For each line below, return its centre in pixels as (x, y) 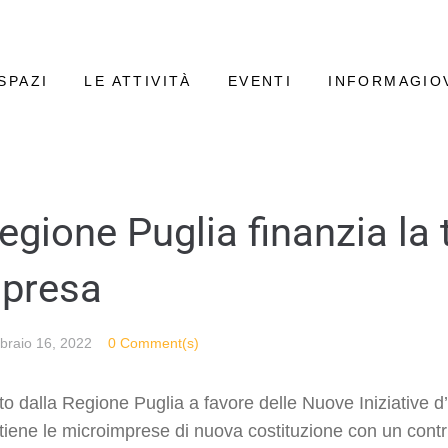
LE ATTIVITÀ (138, 81)
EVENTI (260, 81)
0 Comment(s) (153, 342)
